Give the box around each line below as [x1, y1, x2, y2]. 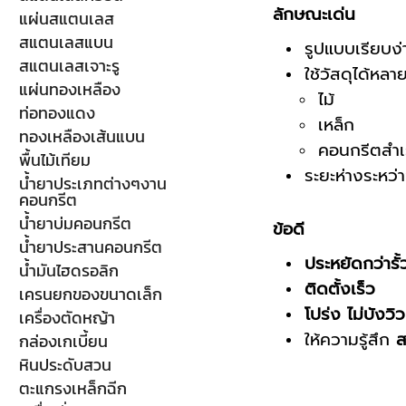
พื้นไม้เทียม [18, 148, 91, 172]
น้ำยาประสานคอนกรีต [18, 235, 162, 259]
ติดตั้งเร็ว [304, 275, 376, 302]
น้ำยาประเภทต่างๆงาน [18, 171, 167, 196]
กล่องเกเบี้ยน [18, 329, 108, 353]
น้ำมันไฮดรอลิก [18, 258, 119, 283]
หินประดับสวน [18, 353, 111, 377]
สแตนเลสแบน [18, 30, 113, 54]
